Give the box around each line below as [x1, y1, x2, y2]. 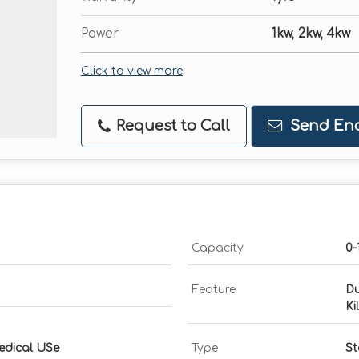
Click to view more [81, 65, 183, 77]
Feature [192, 284, 236, 296]
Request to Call [112, 118, 230, 134]
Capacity [192, 242, 244, 254]
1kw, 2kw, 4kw [272, 26, 350, 41]
